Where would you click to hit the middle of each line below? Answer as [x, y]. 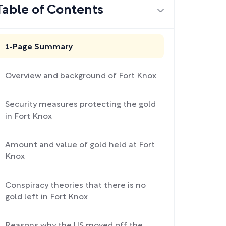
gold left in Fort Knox [46, 197]
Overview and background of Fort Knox [81, 76]
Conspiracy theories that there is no [75, 186]
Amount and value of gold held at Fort [80, 145]
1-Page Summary [39, 47]
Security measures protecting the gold [80, 105]
